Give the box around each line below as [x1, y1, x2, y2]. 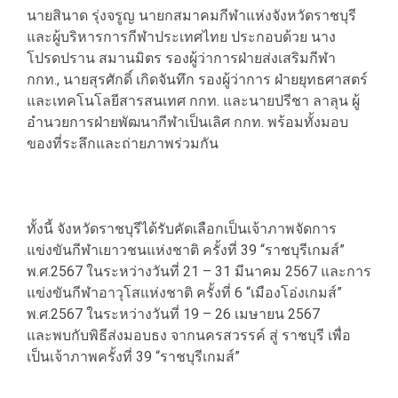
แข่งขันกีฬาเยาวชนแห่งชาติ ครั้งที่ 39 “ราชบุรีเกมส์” [27, 242, 345, 259]
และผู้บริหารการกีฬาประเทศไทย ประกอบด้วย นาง [27, 28, 336, 46]
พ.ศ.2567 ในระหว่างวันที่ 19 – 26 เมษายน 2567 [27, 306, 320, 323]
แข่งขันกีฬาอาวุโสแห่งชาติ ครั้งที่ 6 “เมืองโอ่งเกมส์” [27, 284, 342, 302]
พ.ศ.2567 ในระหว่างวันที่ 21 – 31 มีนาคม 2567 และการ [27, 263, 371, 281]
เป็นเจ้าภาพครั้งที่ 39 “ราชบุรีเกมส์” [27, 348, 240, 366]
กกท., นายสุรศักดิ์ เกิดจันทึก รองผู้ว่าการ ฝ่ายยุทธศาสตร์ [27, 71, 368, 89]
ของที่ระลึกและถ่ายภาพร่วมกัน [27, 135, 219, 153]
